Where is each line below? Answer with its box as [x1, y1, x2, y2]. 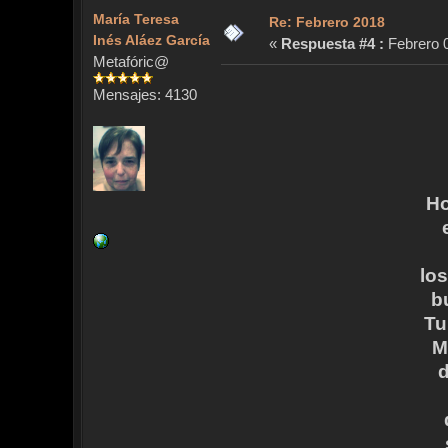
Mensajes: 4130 [92, 86, 197, 104]
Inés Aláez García [92, 32, 210, 49]
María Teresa [92, 11, 179, 28]
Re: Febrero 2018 [268, 14, 385, 31]
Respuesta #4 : [280, 35, 384, 53]
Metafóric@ [92, 53, 169, 71]
